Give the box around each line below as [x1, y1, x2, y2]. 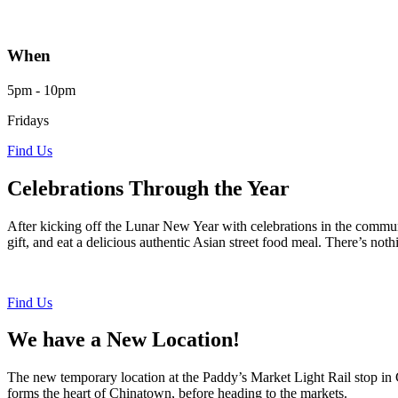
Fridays [7, 112, 49, 128]
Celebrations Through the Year [7, 176, 290, 200]
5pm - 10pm [7, 82, 76, 98]
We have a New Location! [7, 328, 240, 352]
